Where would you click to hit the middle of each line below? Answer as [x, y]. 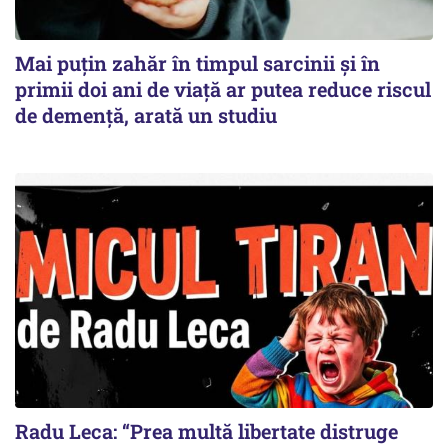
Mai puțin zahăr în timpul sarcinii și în [197, 63]
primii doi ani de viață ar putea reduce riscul [223, 89]
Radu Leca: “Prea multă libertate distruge [206, 431]
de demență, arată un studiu [146, 115]
